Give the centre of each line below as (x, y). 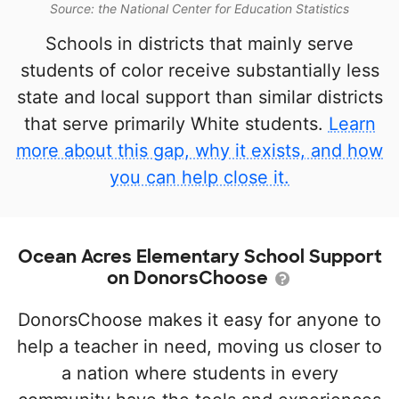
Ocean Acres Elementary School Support (199, 257)
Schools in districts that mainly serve (199, 44)
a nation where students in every (199, 374)
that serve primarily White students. (176, 124)
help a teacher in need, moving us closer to (199, 347)
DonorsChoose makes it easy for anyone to (199, 320)
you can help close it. (199, 178)
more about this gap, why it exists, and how (199, 151)
